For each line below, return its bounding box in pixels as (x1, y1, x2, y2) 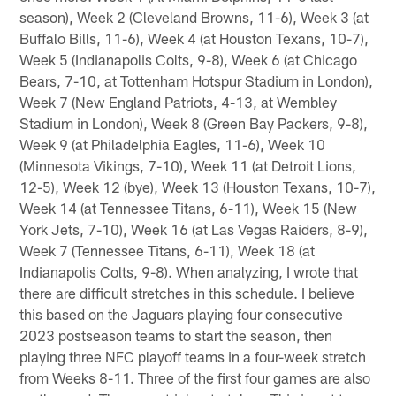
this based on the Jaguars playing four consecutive (19, 304, 344, 323)
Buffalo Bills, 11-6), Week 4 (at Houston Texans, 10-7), (19, 28, 369, 47)
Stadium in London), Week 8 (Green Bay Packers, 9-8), (19, 113, 369, 132)
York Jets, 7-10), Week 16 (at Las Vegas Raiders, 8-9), (19, 219, 369, 238)
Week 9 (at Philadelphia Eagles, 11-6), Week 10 (19, 134, 326, 153)
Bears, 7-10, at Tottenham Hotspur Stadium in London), (19, 71, 374, 89)
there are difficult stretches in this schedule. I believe (19, 283, 355, 301)
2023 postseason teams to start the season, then (19, 325, 333, 344)
